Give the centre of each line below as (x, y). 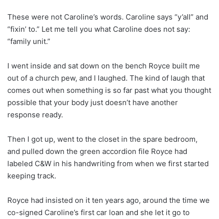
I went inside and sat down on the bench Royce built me (104, 66)
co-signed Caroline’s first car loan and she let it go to (99, 212)
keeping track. (32, 175)
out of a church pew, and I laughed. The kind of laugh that (106, 78)
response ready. (35, 114)
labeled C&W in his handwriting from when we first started (108, 163)
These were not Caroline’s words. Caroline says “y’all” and (108, 17)
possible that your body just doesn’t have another (93, 102)
